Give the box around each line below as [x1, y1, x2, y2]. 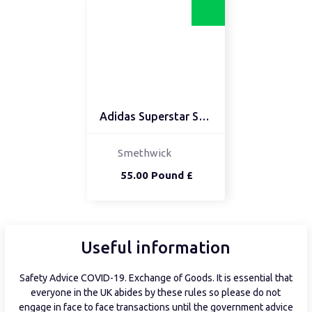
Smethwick [118, 147, 172, 159]
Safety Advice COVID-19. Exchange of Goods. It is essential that [19, 272, 292, 284]
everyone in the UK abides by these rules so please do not [31, 287, 281, 299]
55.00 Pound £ [120, 169, 194, 182]
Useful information [81, 238, 231, 258]
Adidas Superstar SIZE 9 [198, 110, 210, 123]
